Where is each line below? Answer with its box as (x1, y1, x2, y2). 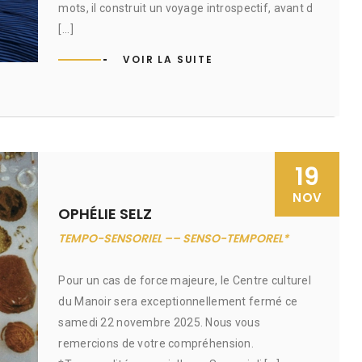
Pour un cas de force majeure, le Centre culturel (58, 274, 311, 287)
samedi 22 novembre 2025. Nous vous (58, 316, 261, 329)
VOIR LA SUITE (123, 53, 213, 66)
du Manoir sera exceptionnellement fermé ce (58, 295, 298, 308)
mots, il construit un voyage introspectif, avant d (58, 2, 314, 15)
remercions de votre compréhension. (58, 337, 255, 350)
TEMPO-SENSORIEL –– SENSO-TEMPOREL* (58, 230, 289, 246)
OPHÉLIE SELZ (58, 204, 153, 224)
